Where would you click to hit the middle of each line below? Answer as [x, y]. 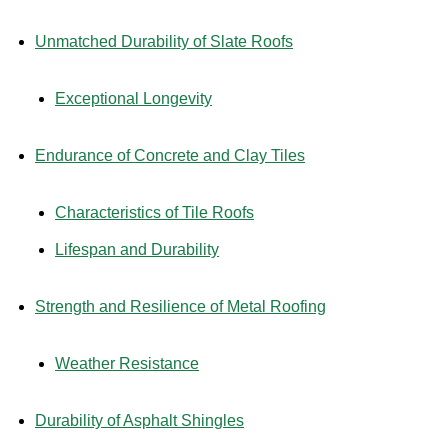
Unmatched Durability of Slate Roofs [164, 41]
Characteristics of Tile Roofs [154, 212]
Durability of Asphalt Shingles [139, 420]
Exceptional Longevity [133, 98]
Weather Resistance [127, 363]
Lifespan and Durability [137, 249]
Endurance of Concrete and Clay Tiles [170, 155]
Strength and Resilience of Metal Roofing [180, 306]
